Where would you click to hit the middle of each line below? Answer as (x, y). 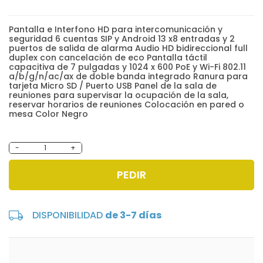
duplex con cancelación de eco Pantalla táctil (108, 58)
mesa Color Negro (48, 114)
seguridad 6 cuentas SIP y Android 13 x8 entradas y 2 (122, 39)
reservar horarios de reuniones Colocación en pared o (127, 105)
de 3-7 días (133, 215)
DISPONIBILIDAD (69, 215)
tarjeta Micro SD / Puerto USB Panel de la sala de (113, 86)
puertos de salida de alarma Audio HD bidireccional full (128, 48)
